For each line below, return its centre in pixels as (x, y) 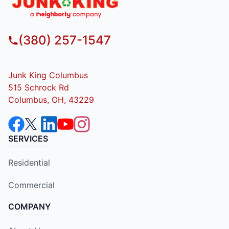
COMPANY (29, 206)
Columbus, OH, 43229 (51, 99)
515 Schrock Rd (39, 87)
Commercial (31, 185)
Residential (29, 162)
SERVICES (28, 138)
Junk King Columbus (48, 75)
